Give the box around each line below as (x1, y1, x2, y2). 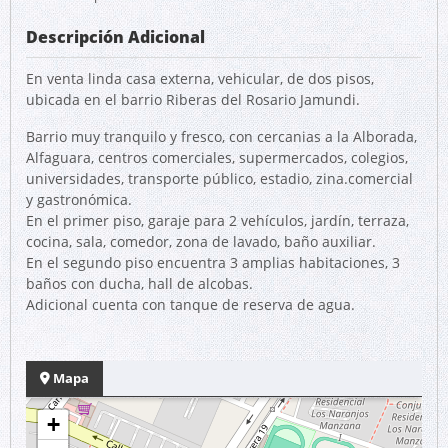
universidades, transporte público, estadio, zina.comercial (26, 169, 413, 188)
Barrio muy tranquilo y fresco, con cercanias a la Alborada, (26, 127, 417, 146)
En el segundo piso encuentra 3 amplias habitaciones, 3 (26, 253, 400, 272)
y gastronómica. (26, 190, 132, 209)
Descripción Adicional (26, 26, 205, 48)
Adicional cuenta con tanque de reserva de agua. (26, 295, 355, 314)
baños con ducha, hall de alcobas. (26, 274, 253, 293)
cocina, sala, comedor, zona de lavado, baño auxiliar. (26, 232, 376, 251)
